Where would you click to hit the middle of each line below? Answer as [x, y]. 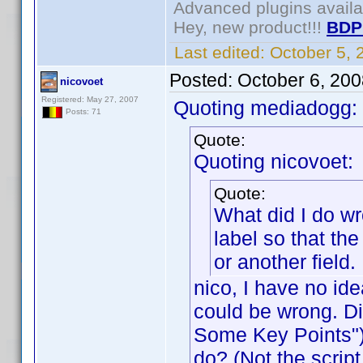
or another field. [285, 262]
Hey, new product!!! [250, 27]
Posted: [203, 80]
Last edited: [220, 52]
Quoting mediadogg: [265, 108]
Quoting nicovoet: [273, 161]
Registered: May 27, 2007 [90, 99]
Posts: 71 [82, 112]
